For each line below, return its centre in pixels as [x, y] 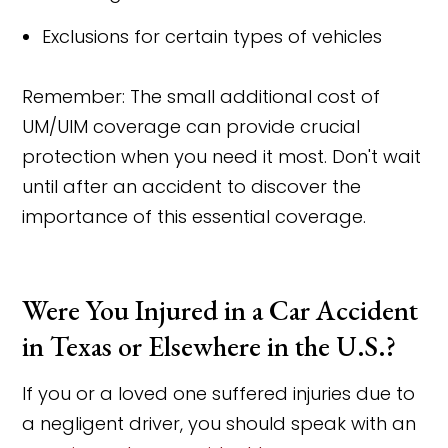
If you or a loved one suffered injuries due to [219, 393]
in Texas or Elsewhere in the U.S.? [209, 346]
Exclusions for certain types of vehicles [212, 36]
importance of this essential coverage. [194, 216]
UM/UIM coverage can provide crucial [191, 126]
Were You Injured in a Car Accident [220, 310]
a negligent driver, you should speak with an [219, 423]
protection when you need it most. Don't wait [222, 156]
